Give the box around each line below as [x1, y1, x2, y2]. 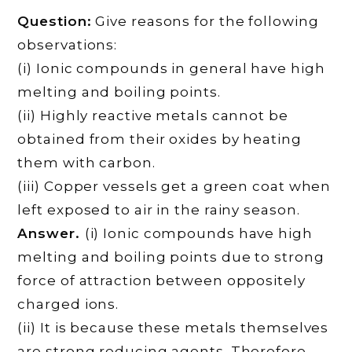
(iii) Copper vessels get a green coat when [17, 178, 332, 194]
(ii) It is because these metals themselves [17, 319, 329, 335]
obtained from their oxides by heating [17, 130, 302, 147]
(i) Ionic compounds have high [84, 225, 313, 241]
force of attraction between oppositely [17, 272, 306, 288]
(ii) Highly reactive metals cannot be [17, 107, 288, 123]
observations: [17, 36, 118, 53]
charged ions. [17, 295, 119, 312]
